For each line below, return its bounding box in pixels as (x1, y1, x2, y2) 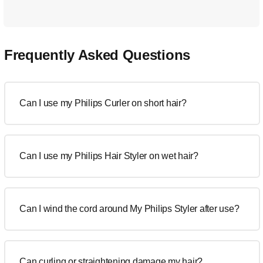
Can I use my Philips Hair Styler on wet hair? (19, 151, 198, 161)
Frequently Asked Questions (4, 47, 190, 63)
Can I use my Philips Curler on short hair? (19, 98, 187, 108)
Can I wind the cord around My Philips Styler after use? (19, 204, 240, 214)
